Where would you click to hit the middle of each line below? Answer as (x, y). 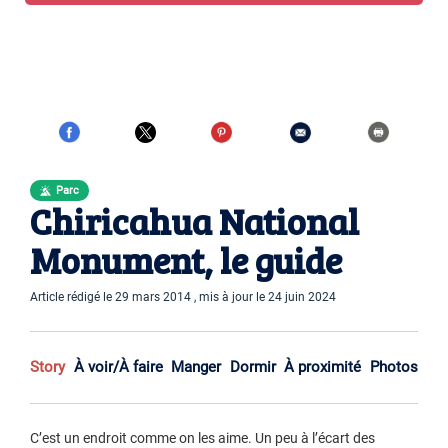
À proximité (323, 367)
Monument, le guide (186, 260)
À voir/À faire (118, 367)
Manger (196, 367)
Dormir (252, 367)
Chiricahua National (194, 221)
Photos (393, 367)
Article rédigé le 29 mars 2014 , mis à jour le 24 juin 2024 (183, 297)
